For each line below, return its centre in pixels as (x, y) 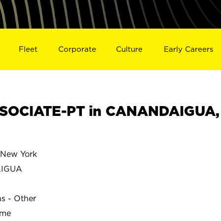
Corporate (77, 49)
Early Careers (189, 49)
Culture (129, 49)
